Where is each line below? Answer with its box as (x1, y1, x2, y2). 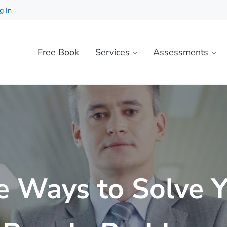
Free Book (37, 46, 79, 58)
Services (95, 46, 130, 58)
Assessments (153, 46, 208, 58)
